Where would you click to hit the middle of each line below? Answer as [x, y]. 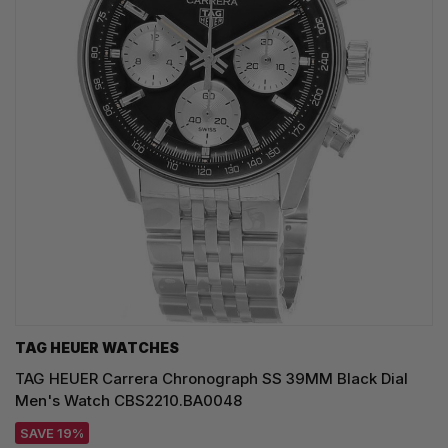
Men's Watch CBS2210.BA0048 [128, 400]
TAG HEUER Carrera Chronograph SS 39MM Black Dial [211, 378]
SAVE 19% [52, 432]
